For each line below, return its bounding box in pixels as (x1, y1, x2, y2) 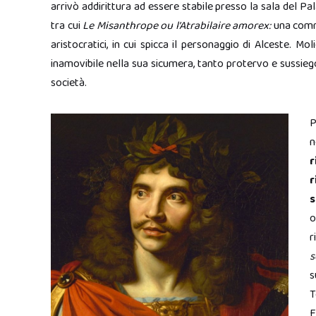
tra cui (51, 17, 83, 35)
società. (51, 74, 87, 92)
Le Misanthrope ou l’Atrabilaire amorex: (83, 17, 274, 35)
